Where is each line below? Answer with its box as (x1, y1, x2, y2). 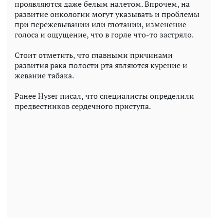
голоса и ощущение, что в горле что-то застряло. (15, 29, 194, 40)
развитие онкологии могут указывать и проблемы (15, 8, 200, 19)
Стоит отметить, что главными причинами (15, 49, 173, 60)
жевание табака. (15, 70, 74, 81)
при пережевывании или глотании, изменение (15, 18, 186, 30)
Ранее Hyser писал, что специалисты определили (15, 90, 194, 101)
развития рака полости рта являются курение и (15, 59, 187, 71)
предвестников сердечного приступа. (15, 100, 151, 111)
